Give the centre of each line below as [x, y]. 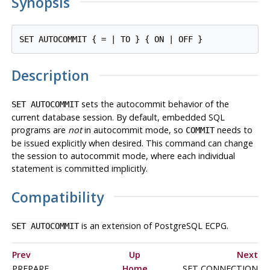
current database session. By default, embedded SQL [118, 118]
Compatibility [57, 197]
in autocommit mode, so [133, 130]
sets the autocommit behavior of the [154, 104]
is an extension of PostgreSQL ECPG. [153, 225]
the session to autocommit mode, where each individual [123, 156]
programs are [39, 130]
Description [50, 76]
